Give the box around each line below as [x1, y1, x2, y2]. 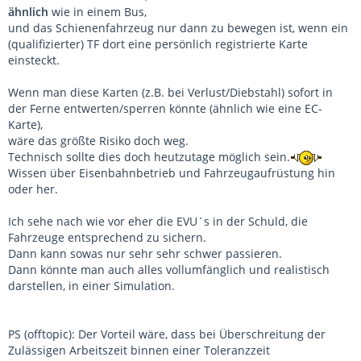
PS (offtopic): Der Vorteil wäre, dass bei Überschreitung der [8, 326, 326, 342]
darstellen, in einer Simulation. [8, 278, 175, 294]
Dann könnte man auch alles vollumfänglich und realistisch [8, 262, 330, 278]
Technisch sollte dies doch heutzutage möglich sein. [8, 149, 290, 165]
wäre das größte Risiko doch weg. [8, 133, 189, 149]
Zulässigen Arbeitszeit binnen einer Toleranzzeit [8, 342, 270, 359]
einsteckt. [8, 52, 60, 68]
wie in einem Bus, [48, 4, 147, 20]
